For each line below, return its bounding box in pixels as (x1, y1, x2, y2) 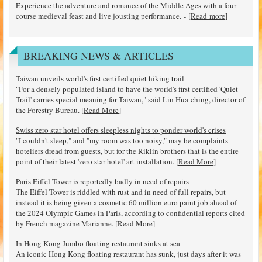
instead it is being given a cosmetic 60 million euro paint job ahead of (16, 196, 237, 208)
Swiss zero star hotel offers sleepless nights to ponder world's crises (16, 124, 226, 135)
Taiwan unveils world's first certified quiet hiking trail (16, 73, 184, 84)
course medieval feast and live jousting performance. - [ (16, 10, 191, 21)
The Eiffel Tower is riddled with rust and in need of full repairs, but (16, 186, 226, 197)
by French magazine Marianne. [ (16, 218, 118, 229)
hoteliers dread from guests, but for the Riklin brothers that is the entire (16, 145, 239, 156)
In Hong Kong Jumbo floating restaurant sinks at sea (16, 237, 180, 249)
